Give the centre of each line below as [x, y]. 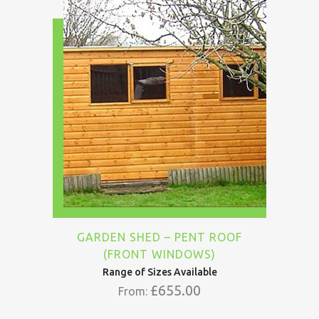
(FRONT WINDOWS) [159, 254]
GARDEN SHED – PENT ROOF [159, 237]
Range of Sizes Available [159, 272]
